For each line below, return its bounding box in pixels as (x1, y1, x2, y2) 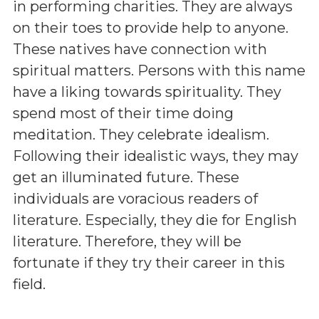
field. (13, 276, 46, 293)
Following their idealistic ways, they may (13, 147, 298, 164)
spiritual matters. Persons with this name (13, 62, 305, 79)
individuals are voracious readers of (13, 190, 258, 207)
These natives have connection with (13, 41, 267, 58)
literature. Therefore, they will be (13, 233, 241, 250)
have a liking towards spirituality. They (13, 83, 281, 100)
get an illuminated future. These (13, 169, 239, 186)
